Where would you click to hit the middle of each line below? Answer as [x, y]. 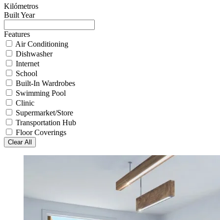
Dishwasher [34, 54]
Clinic [25, 103]
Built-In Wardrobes [45, 83]
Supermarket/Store [44, 113]
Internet [27, 64]
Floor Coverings [41, 133]
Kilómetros [21, 6]
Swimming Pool [41, 93]
